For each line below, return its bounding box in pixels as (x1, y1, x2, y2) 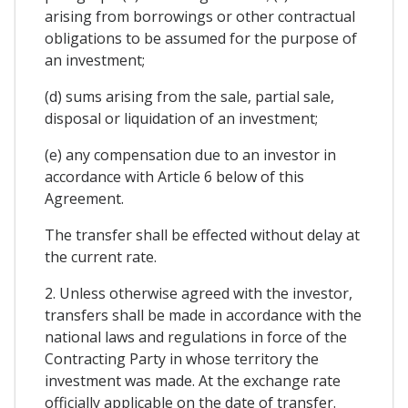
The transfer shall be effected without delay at (45, 224, 360, 245)
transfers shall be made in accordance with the (45, 304, 362, 325)
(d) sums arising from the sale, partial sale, (45, 86, 334, 107)
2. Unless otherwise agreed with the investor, (45, 282, 352, 303)
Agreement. (45, 188, 124, 209)
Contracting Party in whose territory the (45, 348, 319, 369)
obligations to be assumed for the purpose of (45, 27, 357, 48)
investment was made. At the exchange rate (45, 370, 341, 391)
